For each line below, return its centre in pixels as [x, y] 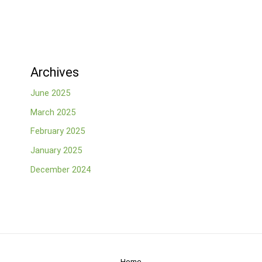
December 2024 [60, 169]
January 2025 [56, 151]
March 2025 [53, 112]
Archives [54, 73]
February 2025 [57, 131]
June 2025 [50, 93]
